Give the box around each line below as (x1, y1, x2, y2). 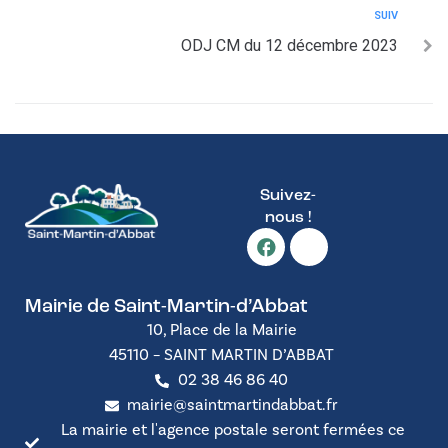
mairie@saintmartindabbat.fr (127, 395, 339, 415)
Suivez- (259, 188, 316, 204)
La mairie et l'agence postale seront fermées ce (60, 420, 405, 440)
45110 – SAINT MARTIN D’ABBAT (109, 345, 334, 365)
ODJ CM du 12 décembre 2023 (181, 36, 398, 55)
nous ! (264, 210, 311, 226)
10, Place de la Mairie (146, 320, 297, 340)
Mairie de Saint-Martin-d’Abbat (25, 298, 308, 317)
